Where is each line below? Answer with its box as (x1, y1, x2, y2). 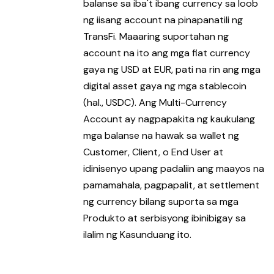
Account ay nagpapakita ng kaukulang (83, 113, 255, 125)
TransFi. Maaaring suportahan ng (83, 30, 229, 43)
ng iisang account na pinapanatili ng (83, 13, 243, 26)
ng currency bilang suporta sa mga (83, 195, 239, 208)
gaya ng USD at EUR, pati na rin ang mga (83, 63, 261, 76)
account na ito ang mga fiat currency (83, 46, 250, 59)
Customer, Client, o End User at (83, 146, 223, 158)
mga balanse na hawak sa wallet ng (83, 129, 239, 142)
